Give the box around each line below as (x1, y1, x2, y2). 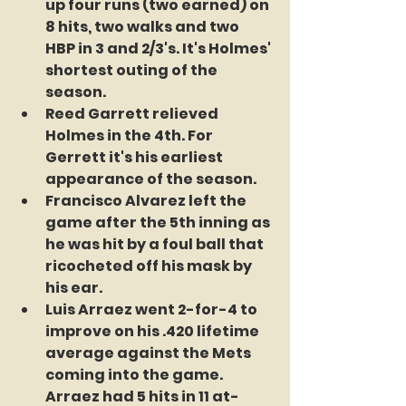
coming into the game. (45, 364, 226, 385)
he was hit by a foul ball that (45, 234, 266, 255)
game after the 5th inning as (45, 212, 273, 233)
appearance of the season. (45, 169, 256, 189)
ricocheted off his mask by (45, 256, 255, 276)
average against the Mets (45, 343, 254, 363)
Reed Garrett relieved (45, 103, 221, 124)
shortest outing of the (45, 60, 220, 81)
